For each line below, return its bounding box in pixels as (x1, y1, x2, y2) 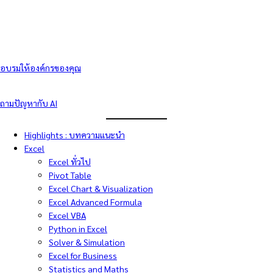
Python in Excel (49, 223, 107, 235)
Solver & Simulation (49, 236, 125, 248)
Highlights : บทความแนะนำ (24, 129, 125, 141)
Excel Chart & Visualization (49, 183, 153, 194)
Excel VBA (49, 210, 86, 221)
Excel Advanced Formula (49, 196, 142, 208)
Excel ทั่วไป (49, 156, 91, 168)
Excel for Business (49, 250, 117, 261)
